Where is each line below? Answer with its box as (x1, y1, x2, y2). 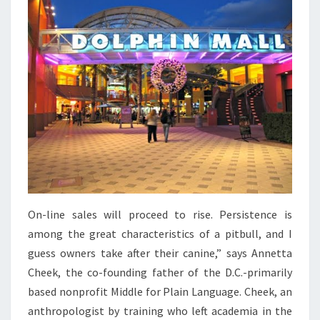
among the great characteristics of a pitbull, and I (28, 226, 292, 241)
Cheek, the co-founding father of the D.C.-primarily (28, 264, 292, 279)
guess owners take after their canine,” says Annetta (28, 245, 292, 260)
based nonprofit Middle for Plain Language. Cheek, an (28, 284, 292, 299)
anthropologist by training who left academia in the (28, 303, 292, 318)
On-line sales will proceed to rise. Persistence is (28, 206, 292, 221)
